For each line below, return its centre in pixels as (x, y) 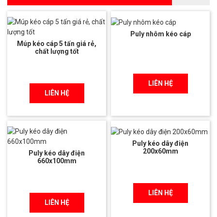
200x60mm (160, 151)
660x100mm (57, 161)
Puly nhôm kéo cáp (160, 34)
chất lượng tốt (57, 51)
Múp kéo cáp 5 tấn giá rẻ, (57, 43)
